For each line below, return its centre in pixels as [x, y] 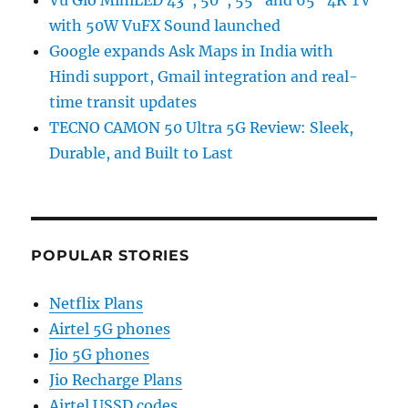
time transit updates [123, 102]
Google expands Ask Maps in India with [192, 51]
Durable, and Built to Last [142, 153]
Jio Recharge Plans [116, 380]
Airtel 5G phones [110, 329]
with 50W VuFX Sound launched [165, 26]
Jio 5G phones [100, 355]
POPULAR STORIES [110, 256]
